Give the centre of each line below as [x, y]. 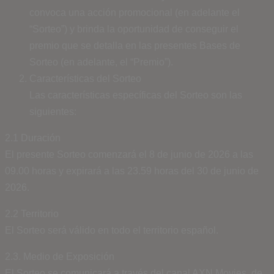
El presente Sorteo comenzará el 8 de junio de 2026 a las [129, 154]
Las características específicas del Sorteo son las [136, 95]
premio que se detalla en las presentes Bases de [135, 45]
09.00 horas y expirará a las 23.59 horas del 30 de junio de [132, 171]
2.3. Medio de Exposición [60, 256]
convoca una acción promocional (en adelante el [135, 12]
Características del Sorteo [85, 78]
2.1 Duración [33, 138]
